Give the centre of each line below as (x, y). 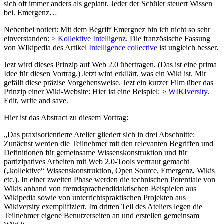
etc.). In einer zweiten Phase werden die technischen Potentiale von (110, 180)
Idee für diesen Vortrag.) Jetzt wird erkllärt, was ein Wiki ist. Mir (105, 74)
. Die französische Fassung (168, 39)
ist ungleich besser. (188, 48)
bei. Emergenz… (31, 13)
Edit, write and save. (36, 101)
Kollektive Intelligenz (92, 39)
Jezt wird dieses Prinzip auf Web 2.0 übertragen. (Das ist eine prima (110, 65)
